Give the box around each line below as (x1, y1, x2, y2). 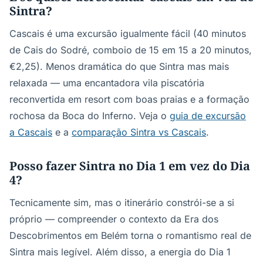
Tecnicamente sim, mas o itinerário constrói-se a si (9, 197, 234, 208)
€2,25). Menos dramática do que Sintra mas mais (9, 60, 229, 72)
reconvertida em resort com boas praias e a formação (9, 93, 249, 105)
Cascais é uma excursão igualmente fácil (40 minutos (9, 28, 246, 39)
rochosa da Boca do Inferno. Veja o (9, 110, 170, 122)
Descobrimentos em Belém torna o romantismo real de (9, 230, 251, 241)
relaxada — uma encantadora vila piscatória (9, 77, 204, 89)
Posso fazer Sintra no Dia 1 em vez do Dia (9, 158, 250, 174)
